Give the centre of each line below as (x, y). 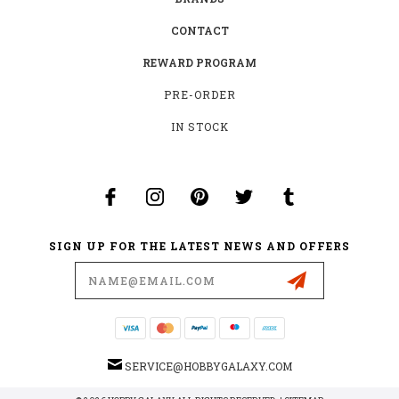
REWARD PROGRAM (199, 62)
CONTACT (199, 30)
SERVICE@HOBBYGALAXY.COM (208, 366)
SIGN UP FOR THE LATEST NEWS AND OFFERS (199, 245)
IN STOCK (200, 126)
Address (45, 280)
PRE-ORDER (200, 94)
